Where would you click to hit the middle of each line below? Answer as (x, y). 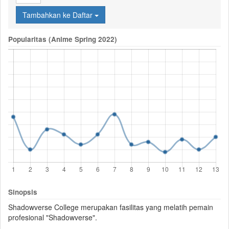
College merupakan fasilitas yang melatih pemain (133, 207)
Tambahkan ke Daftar (59, 15)
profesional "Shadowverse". (53, 217)
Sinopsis (23, 192)
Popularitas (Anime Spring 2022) (63, 39)
